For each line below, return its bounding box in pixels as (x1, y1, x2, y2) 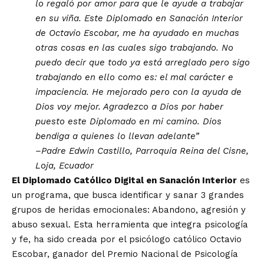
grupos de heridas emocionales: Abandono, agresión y (12, 204, 246, 216)
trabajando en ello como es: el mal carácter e (35, 72, 233, 83)
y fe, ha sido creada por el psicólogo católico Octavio (12, 234, 242, 245)
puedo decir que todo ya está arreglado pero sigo (35, 57, 250, 68)
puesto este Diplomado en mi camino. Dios (35, 116, 222, 127)
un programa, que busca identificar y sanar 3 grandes (12, 190, 244, 201)
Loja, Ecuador (35, 160, 94, 171)
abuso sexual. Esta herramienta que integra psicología (12, 219, 248, 230)
